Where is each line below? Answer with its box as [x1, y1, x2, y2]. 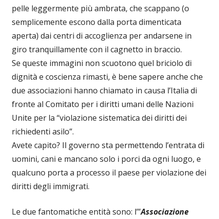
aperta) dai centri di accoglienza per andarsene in [12, 30, 192, 41]
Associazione [141, 206, 189, 217]
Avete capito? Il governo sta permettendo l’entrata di [12, 139, 204, 151]
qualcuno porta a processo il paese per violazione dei [12, 167, 206, 178]
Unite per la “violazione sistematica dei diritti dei [12, 112, 187, 123]
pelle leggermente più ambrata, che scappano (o [12, 2, 189, 14]
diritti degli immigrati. [12, 180, 89, 192]
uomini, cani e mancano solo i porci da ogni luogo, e [12, 153, 201, 164]
